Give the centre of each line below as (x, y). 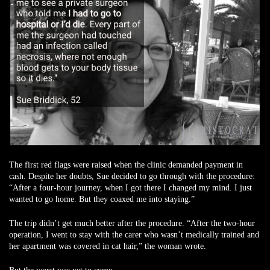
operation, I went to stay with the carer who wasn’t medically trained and (134, 235)
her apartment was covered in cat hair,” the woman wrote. (108, 246)
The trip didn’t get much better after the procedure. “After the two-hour (132, 223)
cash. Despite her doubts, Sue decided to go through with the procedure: (132, 176)
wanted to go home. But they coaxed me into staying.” (102, 199)
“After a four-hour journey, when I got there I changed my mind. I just (130, 188)
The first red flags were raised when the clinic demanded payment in (126, 165)
